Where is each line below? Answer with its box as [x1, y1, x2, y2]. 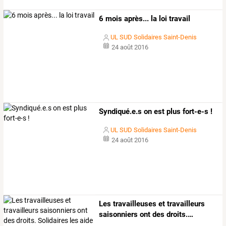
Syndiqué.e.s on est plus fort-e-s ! [99, 106, 213, 116]
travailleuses [111, 199, 157, 208]
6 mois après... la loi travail [99, 14, 191, 24]
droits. [164, 209, 188, 219]
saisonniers [99, 209, 138, 219]
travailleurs [165, 199, 205, 208]
